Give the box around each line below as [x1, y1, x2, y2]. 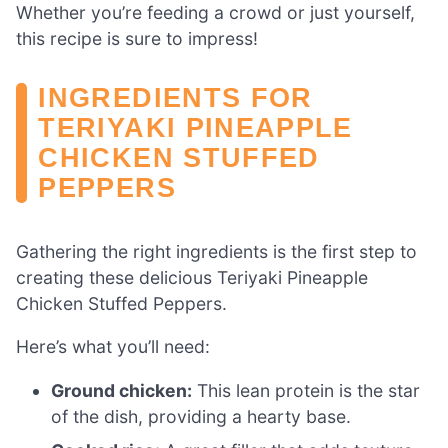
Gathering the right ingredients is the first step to [16, 240, 417, 262]
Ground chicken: [51, 379, 193, 401]
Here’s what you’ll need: [16, 336, 210, 358]
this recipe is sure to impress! [16, 28, 258, 50]
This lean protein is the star [192, 379, 421, 401]
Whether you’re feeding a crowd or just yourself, [16, 2, 415, 24]
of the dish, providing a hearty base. [51, 405, 352, 427]
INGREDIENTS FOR [38, 82, 313, 114]
